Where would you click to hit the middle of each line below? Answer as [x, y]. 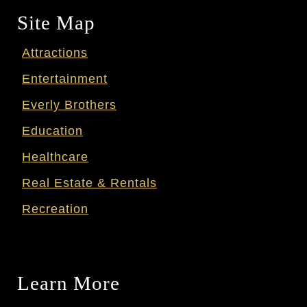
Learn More [69, 283]
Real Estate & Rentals [89, 182]
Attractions [55, 52]
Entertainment [65, 78]
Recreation [55, 208]
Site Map [56, 22]
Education [52, 130]
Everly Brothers [69, 104]
